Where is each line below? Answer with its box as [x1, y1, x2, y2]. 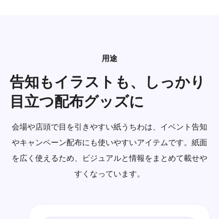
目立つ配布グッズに [10, 91, 144, 111]
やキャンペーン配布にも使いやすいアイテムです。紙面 [12, 137, 207, 148]
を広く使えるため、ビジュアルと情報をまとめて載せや [12, 153, 207, 163]
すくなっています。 [74, 168, 145, 179]
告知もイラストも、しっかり [10, 71, 205, 91]
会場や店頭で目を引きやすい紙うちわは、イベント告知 [12, 121, 207, 132]
